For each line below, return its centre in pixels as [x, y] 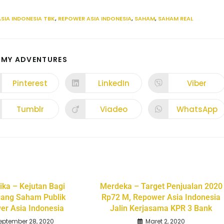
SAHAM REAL [175, 19]
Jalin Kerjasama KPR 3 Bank [161, 208]
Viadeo [113, 109]
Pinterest [30, 83]
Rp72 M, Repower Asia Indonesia [161, 197]
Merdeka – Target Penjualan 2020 [161, 186]
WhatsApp [197, 109]
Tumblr [30, 109]
